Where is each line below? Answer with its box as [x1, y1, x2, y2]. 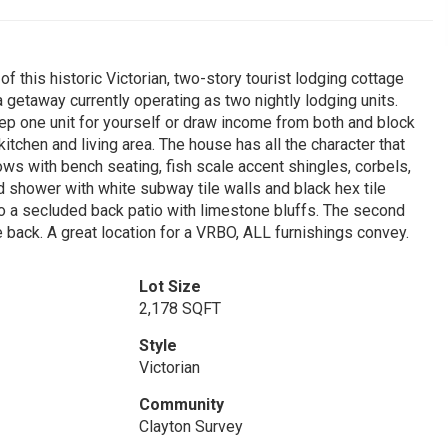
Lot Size [138, 277, 201, 296]
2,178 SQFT [138, 299, 221, 318]
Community [138, 395, 224, 414]
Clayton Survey [138, 417, 243, 436]
